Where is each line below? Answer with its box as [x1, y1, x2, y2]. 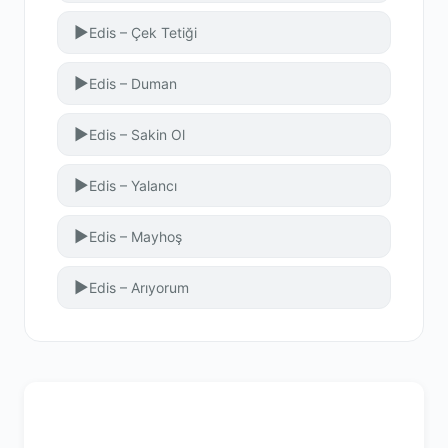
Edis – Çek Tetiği [89, 23, 197, 41]
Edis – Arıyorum [89, 278, 189, 296]
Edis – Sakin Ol [89, 125, 185, 143]
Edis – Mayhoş [89, 227, 182, 245]
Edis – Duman [89, 74, 177, 92]
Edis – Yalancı [89, 176, 177, 194]
